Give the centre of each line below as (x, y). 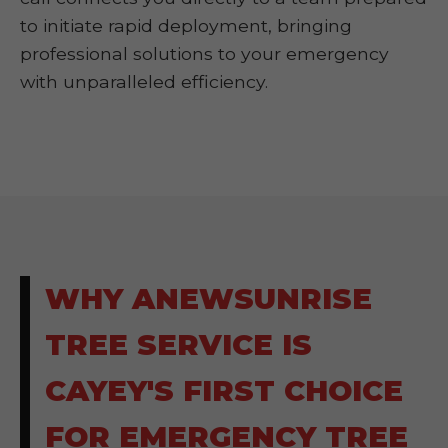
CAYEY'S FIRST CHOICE (224, 390)
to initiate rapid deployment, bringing (186, 25)
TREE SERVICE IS (178, 344)
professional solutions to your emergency (204, 53)
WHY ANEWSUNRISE (208, 298)
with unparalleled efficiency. (144, 81)
